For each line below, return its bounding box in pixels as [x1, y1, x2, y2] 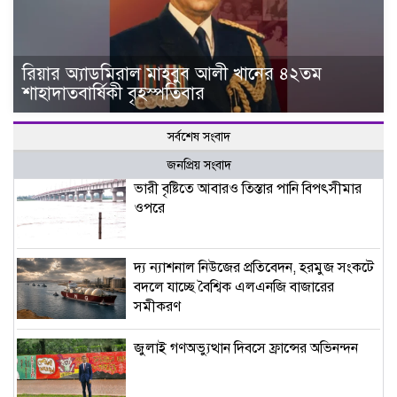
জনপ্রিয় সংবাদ [166, 157, 231, 173]
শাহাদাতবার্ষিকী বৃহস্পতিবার [22, 82, 205, 105]
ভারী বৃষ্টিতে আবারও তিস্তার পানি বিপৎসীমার [134, 179, 362, 198]
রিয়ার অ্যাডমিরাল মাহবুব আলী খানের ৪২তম [22, 62, 322, 85]
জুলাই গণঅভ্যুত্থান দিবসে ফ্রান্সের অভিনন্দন [134, 339, 358, 358]
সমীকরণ [134, 298, 181, 316]
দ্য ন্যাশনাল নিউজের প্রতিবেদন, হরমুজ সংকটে [134, 259, 374, 277]
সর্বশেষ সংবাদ [167, 128, 230, 144]
